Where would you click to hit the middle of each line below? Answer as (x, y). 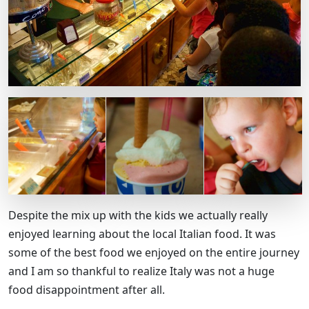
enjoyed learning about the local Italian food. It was (142, 234)
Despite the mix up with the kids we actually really (138, 216)
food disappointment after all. (87, 290)
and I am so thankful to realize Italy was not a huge (141, 271)
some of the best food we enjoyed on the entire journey (154, 253)
